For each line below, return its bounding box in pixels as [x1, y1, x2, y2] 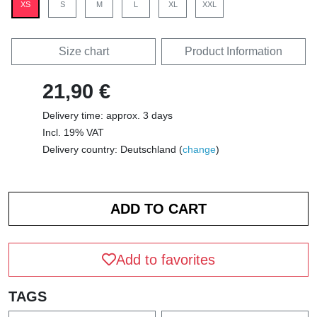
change [183, 143, 216, 155]
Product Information [185, 45, 282, 57]
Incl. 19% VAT [42, 126, 104, 138]
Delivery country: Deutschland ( [42, 143, 183, 155]
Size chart [58, 45, 109, 57]
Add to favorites [116, 251, 215, 267]
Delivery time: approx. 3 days [42, 109, 173, 121]
